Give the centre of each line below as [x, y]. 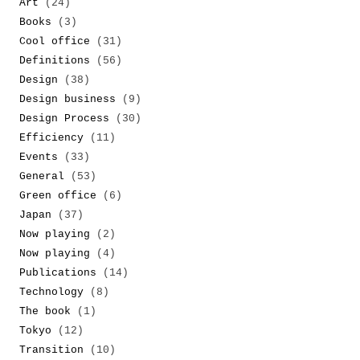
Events [39, 157]
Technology [51, 292]
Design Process [64, 119]
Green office [58, 196]
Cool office [55, 42]
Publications [58, 273]
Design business [67, 100]
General [42, 177]
